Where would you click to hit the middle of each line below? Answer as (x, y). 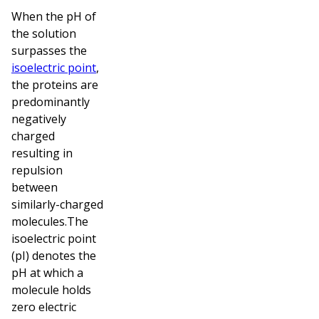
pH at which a (47, 272)
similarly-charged (57, 204)
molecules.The (50, 221)
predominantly (51, 101)
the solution (44, 33)
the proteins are (55, 84)
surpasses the (49, 50)
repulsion (37, 170)
